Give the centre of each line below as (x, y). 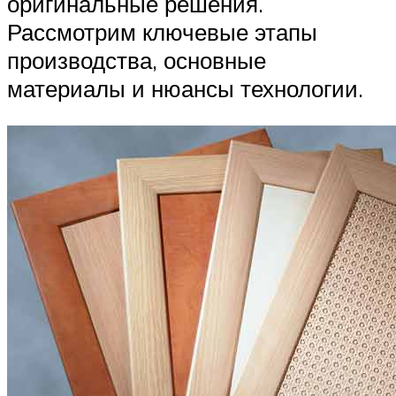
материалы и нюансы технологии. (185, 89)
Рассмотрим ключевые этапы (162, 32)
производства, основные (137, 61)
